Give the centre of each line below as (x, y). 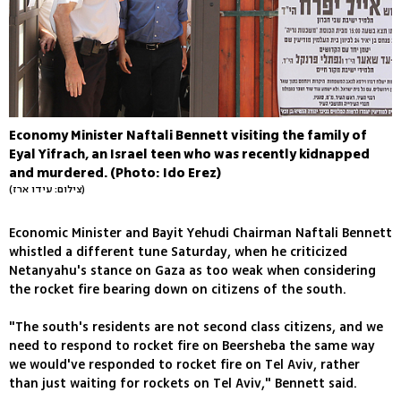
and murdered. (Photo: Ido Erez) (115, 173)
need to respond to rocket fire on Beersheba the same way (192, 346)
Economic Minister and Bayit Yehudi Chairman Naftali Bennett (200, 233)
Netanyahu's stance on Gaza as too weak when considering (192, 270)
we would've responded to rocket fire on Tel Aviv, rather (184, 364)
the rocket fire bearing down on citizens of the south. (178, 289)
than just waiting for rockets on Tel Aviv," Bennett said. (183, 383)
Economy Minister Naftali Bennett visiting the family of (188, 135)
